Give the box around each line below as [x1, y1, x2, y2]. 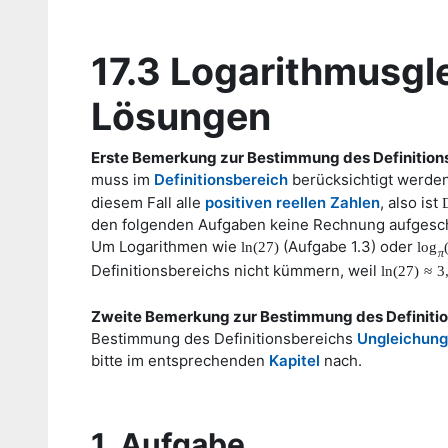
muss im [91, 170, 154, 189]
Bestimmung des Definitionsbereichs [91, 328, 357, 348]
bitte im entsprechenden [91, 350, 269, 370]
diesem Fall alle [91, 193, 205, 212]
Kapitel [269, 350, 320, 370]
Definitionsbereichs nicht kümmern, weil [91, 260, 381, 280]
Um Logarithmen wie [91, 237, 241, 256]
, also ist [380, 193, 442, 212]
